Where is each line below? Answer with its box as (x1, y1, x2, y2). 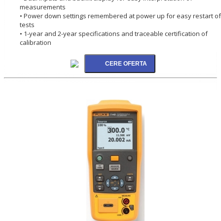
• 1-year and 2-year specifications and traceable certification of (20, 29, 208, 38)
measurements (20, 2, 66, 11)
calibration (20, 37, 51, 47)
